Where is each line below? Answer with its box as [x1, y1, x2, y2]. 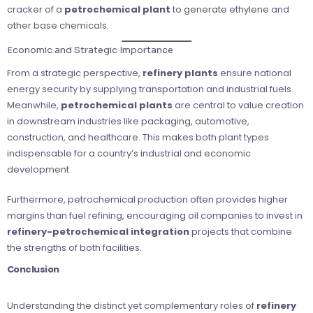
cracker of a [7, 3, 64, 17]
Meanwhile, [7, 99, 61, 112]
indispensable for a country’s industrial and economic [7, 147, 251, 161]
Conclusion [7, 263, 59, 277]
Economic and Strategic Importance [7, 44, 173, 57]
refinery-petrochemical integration [7, 225, 189, 239]
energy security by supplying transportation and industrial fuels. [7, 82, 293, 96]
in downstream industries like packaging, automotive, [7, 115, 249, 129]
